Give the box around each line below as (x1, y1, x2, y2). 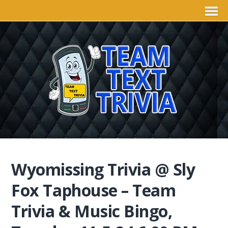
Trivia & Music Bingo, (11, 200, 173, 222)
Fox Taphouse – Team (11, 179, 176, 201)
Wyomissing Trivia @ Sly (11, 158, 195, 180)
